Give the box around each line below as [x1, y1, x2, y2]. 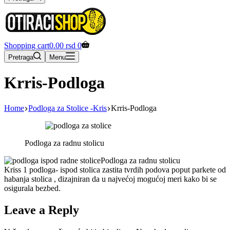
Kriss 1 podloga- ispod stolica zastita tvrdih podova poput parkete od [4, 165, 226, 174]
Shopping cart [4, 41, 49, 50]
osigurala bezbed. [4, 183, 61, 193]
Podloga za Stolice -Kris [28, 103, 107, 112]
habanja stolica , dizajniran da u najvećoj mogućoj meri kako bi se [4, 174, 217, 183]
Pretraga [8, 53, 33, 61]
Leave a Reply [4, 203, 79, 217]
